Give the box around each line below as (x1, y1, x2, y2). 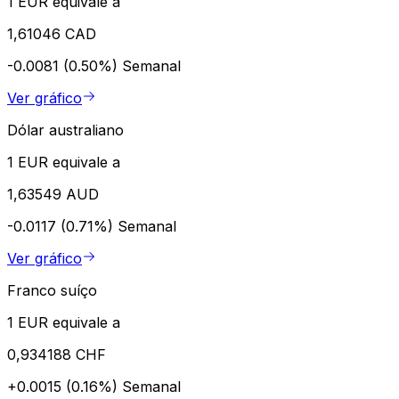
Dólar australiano (7, 120, 124, 139)
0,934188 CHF (7, 345, 106, 363)
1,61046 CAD (7, 24, 96, 43)
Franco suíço (7, 281, 97, 299)
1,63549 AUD (7, 184, 99, 203)
